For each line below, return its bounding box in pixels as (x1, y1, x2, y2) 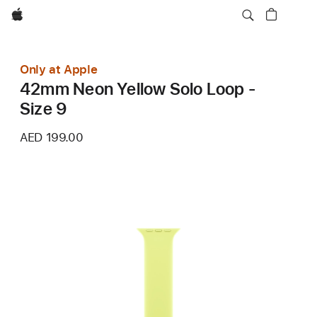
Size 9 (20, 98, 67, 119)
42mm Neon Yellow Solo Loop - (20, 79, 256, 99)
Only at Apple (20, 62, 98, 76)
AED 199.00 (20, 130, 83, 144)
